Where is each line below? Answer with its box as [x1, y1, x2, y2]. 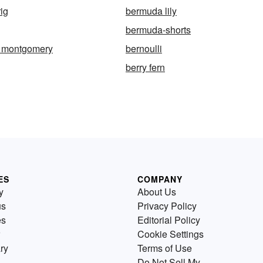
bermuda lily [126, 4, 177, 18]
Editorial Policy [137, 213, 200, 227]
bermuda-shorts [126, 23, 191, 36]
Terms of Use [137, 241, 192, 255]
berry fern [126, 60, 165, 74]
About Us [137, 185, 176, 198]
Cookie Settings [137, 227, 204, 241]
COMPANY [137, 173, 183, 185]
